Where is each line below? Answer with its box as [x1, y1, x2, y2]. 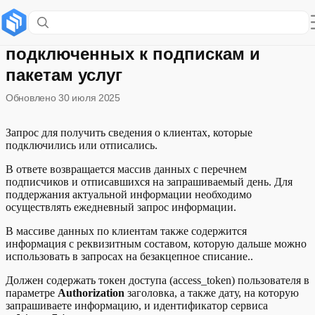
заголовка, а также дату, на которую [124, 287, 299, 299]
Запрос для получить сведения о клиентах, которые [6, 127, 252, 139]
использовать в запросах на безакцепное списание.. [6, 250, 253, 262]
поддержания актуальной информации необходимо [6, 188, 252, 200]
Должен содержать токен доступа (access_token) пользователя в [6, 274, 309, 286]
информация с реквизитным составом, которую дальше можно [6, 238, 307, 250]
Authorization [58, 287, 124, 299]
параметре [6, 287, 58, 299]
